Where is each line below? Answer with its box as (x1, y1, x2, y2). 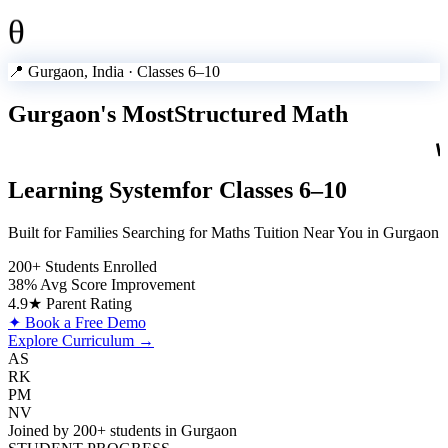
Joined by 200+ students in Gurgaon (8, 422, 237, 439)
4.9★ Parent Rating (8, 295, 132, 312)
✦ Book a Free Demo (8, 314, 146, 331)
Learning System (8, 177, 182, 204)
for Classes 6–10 (182, 177, 347, 204)
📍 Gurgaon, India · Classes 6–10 (8, 63, 220, 80)
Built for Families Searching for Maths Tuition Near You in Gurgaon (8, 224, 439, 241)
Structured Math (174, 100, 348, 127)
